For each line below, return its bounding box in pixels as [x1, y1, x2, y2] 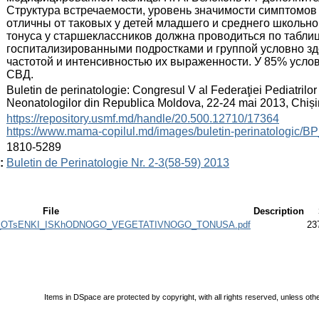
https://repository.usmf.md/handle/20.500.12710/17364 [6, 112, 279, 125]
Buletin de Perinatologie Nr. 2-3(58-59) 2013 [6, 156, 229, 169]
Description [253, 205, 304, 216]
